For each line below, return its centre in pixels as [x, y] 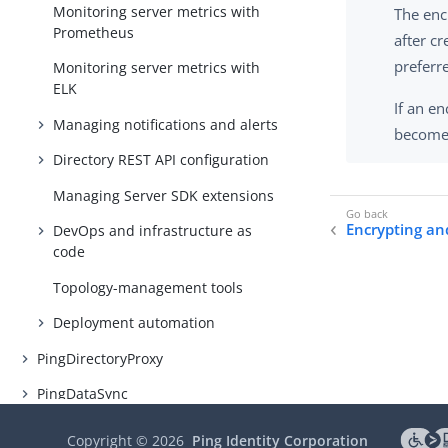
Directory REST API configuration [161, 160]
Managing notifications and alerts [166, 124]
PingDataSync [83, 394]
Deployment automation [134, 323]
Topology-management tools [148, 287]
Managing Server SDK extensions [164, 195]
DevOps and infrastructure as [153, 231]
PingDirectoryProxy [100, 358]
